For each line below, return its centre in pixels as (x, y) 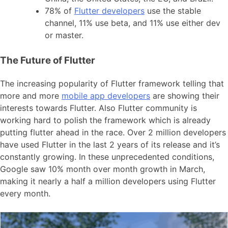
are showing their (185, 95)
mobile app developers (106, 95)
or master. (64, 35)
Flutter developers (109, 10)
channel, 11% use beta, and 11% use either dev (133, 23)
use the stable (173, 10)
